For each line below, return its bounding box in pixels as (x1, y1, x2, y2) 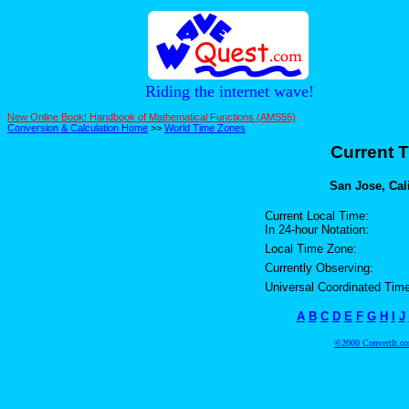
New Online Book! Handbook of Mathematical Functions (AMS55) (7, 110, 296, 122)
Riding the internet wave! (144, 82, 314, 100)
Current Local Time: (264, 209, 369, 224)
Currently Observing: (264, 261, 373, 276)
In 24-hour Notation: (264, 223, 369, 237)
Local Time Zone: (264, 242, 357, 257)
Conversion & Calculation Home (7, 121, 148, 133)
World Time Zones (164, 121, 246, 133)
